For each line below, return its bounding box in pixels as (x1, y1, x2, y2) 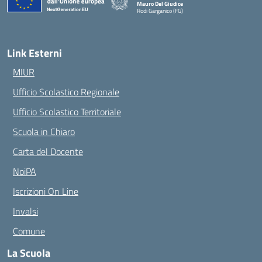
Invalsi (13, 204, 38, 218)
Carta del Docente (13, 144, 83, 158)
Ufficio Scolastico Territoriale (13, 105, 121, 119)
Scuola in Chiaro (13, 125, 75, 139)
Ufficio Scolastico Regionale (13, 85, 119, 99)
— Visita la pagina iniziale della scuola (136, 13, 226, 22)
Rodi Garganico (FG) (136, 6, 183, 15)
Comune (13, 224, 45, 238)
